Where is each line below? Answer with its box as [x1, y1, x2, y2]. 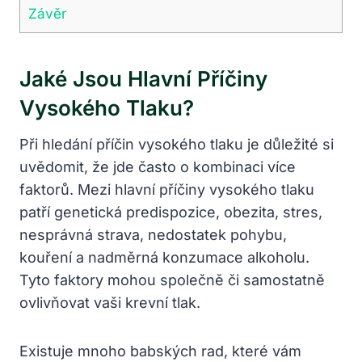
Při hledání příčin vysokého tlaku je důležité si [19, 135, 334, 153]
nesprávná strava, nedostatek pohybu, [19, 225, 287, 243]
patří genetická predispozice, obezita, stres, [19, 203, 322, 221]
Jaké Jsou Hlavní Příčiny [19, 65, 267, 91]
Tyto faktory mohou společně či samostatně [19, 271, 325, 288]
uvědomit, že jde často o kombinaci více [19, 158, 296, 175]
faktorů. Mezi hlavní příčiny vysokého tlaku [19, 180, 314, 198]
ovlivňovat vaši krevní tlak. [19, 293, 200, 311]
